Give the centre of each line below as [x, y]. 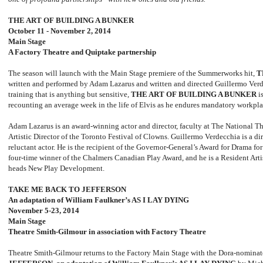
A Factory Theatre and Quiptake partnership [82, 52]
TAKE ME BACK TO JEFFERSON [67, 190]
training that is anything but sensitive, [70, 95]
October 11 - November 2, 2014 [60, 31]
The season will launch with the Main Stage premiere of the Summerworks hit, [132, 73]
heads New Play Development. [57, 168]
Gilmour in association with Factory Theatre [132, 232]
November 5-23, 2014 [44, 211]
